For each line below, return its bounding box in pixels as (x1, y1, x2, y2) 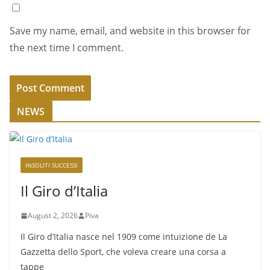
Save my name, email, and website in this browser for (10, 24, 251, 37)
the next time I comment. (10, 41, 124, 54)
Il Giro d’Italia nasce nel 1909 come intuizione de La (20, 231, 227, 242)
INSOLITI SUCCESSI (25, 161, 78, 169)
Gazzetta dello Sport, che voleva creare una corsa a (20, 246, 226, 257)
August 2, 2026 (28, 210, 78, 221)
